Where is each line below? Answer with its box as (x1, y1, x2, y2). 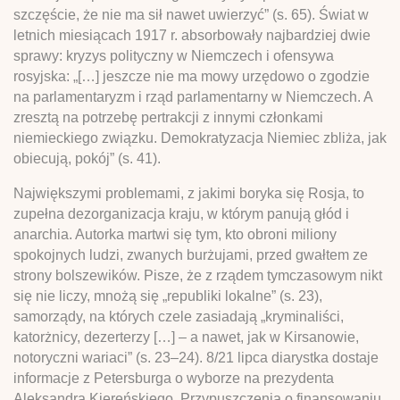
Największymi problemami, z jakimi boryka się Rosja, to (13, 185, 364, 201)
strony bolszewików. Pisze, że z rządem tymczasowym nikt (13, 267, 382, 283)
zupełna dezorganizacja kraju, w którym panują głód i (13, 205, 349, 221)
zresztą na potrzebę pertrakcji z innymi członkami (13, 109, 323, 125)
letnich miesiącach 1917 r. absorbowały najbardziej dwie (13, 27, 371, 43)
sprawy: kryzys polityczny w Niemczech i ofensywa (13, 47, 334, 63)
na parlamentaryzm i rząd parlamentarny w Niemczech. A (13, 88, 372, 104)
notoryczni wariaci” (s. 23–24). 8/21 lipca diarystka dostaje (13, 349, 379, 365)
